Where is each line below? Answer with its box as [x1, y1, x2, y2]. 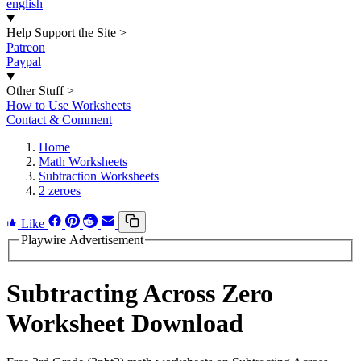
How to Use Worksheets [6, 98, 131, 112]
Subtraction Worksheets [39, 169, 159, 183]
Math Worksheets [39, 155, 127, 168]
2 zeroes [39, 184, 81, 197]
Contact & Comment [6, 113, 112, 127]
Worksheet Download [6, 309, 243, 338]
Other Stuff [6, 84, 64, 98]
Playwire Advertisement [21, 233, 143, 247]
